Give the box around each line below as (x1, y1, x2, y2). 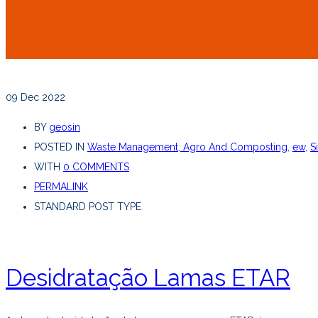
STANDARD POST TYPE (34, 201, 141, 213)
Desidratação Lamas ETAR (6, 264, 290, 292)
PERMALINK (34, 181, 88, 193)
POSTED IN (34, 141, 87, 153)
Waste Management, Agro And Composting (87, 141, 287, 153)
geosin (49, 121, 80, 133)
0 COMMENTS (63, 161, 129, 173)
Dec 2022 (21, 92, 65, 104)
